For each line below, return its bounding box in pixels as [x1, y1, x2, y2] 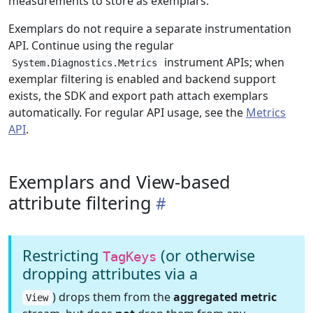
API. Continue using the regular [8, 38, 174, 53]
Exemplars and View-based [8, 170, 231, 194]
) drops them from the [52, 289, 173, 305]
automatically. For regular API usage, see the [8, 105, 246, 120]
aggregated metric [173, 289, 277, 305]
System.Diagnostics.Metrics [12, 57, 158, 68]
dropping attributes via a [22, 263, 198, 284]
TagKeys [103, 249, 156, 264]
